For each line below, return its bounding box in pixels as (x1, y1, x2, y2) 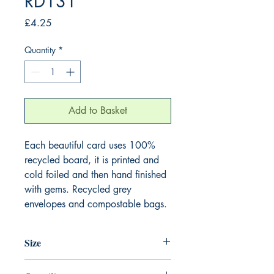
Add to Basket (68, 103, 127, 117)
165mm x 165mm (24, 259, 94, 272)
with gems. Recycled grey (24, 182, 131, 196)
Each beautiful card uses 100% (24, 138, 155, 152)
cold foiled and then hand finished (24, 168, 166, 181)
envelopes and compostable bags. (24, 197, 167, 210)
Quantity (24, 43, 56, 56)
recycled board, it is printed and (24, 153, 159, 166)
